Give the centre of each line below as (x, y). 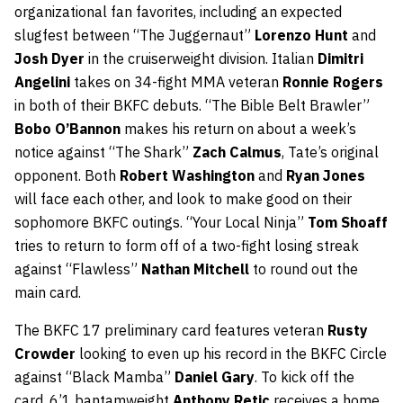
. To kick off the (304, 377)
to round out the (305, 269)
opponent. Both (67, 175)
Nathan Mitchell (197, 269)
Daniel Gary (215, 377)
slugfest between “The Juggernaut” (134, 35)
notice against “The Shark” (103, 152)
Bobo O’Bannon (67, 129)
